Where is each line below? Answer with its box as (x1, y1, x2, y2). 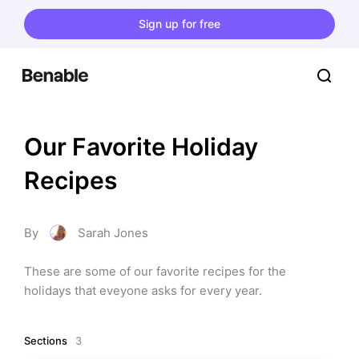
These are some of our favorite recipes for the (24, 264, 286, 279)
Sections (24, 334, 67, 347)
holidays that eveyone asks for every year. (24, 283, 262, 298)
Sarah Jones (78, 225, 148, 240)
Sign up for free (139, 16, 220, 30)
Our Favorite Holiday (24, 132, 258, 161)
